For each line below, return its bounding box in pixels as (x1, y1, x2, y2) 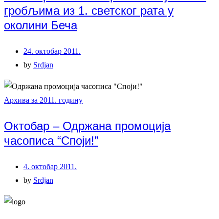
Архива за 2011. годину (4, 95, 83, 104)
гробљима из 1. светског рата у (4, 3, 174, 17)
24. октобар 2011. (23, 46, 81, 55)
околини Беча (4, 18, 77, 32)
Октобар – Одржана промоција (4, 119, 171, 132)
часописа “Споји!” (4, 133, 98, 147)
